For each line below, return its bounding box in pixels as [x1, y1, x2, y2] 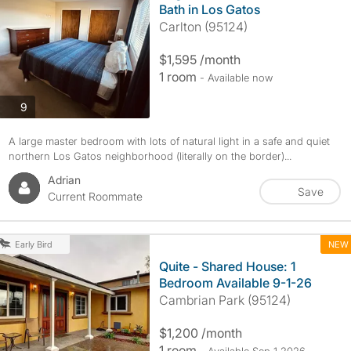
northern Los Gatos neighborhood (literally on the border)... [8, 150, 291, 162]
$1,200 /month [158, 325, 242, 341]
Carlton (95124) [158, 19, 248, 34]
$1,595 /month [158, 52, 241, 67]
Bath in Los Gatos [158, 2, 260, 17]
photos [26, 99, 61, 113]
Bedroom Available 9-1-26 [158, 275, 312, 291]
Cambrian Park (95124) [158, 292, 291, 308]
